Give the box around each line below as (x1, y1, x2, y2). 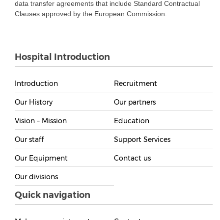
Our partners (113, 97, 156, 107)
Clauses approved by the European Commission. (15, 9, 167, 18)
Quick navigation (15, 189, 90, 200)
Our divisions (15, 172, 58, 181)
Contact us (113, 153, 151, 163)
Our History (15, 97, 53, 107)
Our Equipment (15, 153, 68, 163)
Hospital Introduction (15, 51, 110, 62)
